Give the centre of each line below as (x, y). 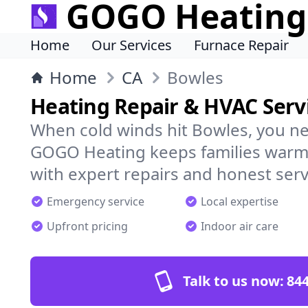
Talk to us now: (233, 281)
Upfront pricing (87, 226)
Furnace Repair (241, 45)
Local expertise (240, 201)
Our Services (132, 45)
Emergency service (96, 201)
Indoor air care (240, 226)
